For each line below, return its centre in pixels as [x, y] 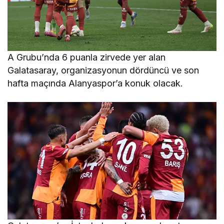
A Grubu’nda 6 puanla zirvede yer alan [87, 57]
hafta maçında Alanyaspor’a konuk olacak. [95, 83]
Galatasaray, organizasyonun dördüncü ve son [103, 70]
